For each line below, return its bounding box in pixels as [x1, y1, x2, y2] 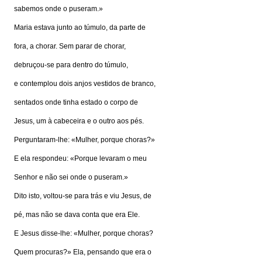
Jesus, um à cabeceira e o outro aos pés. [14, 117, 144, 125]
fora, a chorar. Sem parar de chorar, [14, 42, 126, 50]
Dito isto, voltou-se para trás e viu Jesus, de [14, 192, 151, 200]
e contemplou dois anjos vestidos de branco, [14, 80, 156, 88]
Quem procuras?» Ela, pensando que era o [14, 248, 151, 256]
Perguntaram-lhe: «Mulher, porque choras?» [14, 136, 155, 144]
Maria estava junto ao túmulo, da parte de [14, 23, 146, 32]
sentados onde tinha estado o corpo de [14, 98, 138, 106]
